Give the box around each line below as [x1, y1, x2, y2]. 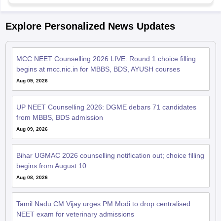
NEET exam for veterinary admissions [16, 210, 134, 218]
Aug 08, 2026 [16, 174, 48, 180]
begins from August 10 [16, 161, 86, 170]
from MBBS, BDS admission [16, 113, 103, 121]
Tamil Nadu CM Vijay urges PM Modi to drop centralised [16, 199, 190, 208]
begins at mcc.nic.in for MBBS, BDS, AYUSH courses [16, 65, 180, 73]
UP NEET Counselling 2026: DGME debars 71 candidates [16, 103, 196, 111]
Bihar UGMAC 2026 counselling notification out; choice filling [16, 151, 204, 159]
